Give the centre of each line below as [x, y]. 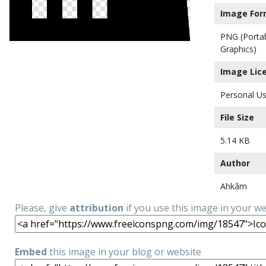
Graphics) [238, 49]
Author [235, 163]
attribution [96, 208]
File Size [237, 117]
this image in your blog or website [124, 252]
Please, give [42, 208]
